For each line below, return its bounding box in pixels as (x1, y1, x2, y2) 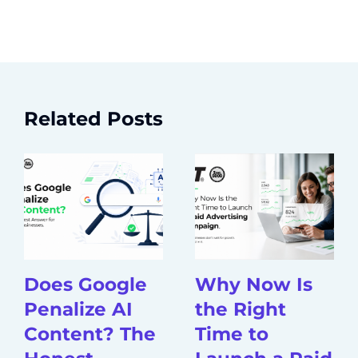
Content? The (24, 322, 156, 345)
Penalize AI (24, 297, 133, 320)
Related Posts (24, 106, 163, 130)
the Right (195, 297, 286, 320)
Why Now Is (195, 272, 312, 296)
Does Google (24, 272, 147, 296)
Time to (195, 322, 268, 345)
